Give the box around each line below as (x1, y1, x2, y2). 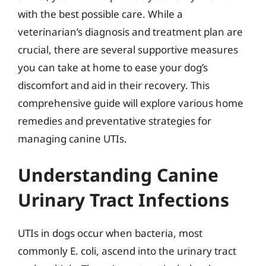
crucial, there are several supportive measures (18, 42, 238, 56)
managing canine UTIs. (18, 131, 127, 145)
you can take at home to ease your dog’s (18, 60, 208, 74)
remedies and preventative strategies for (18, 113, 211, 128)
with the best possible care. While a (18, 7, 183, 21)
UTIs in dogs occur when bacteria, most (18, 226, 202, 240)
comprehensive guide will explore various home (18, 96, 243, 110)
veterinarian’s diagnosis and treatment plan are (18, 24, 243, 39)
